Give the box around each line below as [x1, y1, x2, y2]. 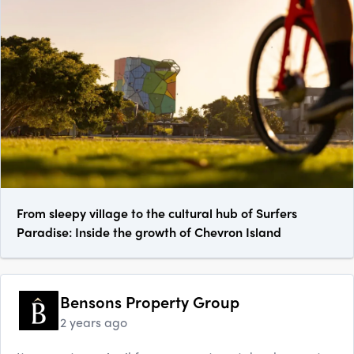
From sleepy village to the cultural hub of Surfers [17, 204, 297, 223]
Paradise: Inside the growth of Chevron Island [17, 223, 281, 242]
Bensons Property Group [60, 290, 239, 314]
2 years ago [60, 313, 127, 332]
